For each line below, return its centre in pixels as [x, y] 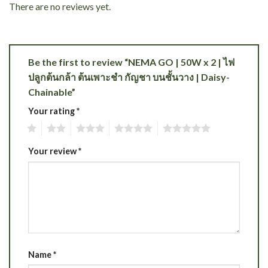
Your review [53, 151]
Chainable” [53, 92]
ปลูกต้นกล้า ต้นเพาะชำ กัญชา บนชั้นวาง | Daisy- [129, 77]
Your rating [52, 111]
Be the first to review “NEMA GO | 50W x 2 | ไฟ [131, 62]
